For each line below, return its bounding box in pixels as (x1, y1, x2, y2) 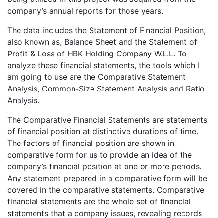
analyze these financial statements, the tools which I (7, 60, 200, 71)
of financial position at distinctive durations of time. (7, 127, 198, 137)
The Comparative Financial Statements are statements (7, 115, 207, 125)
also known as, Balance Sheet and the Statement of (7, 37, 197, 47)
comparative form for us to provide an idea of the (7, 150, 192, 160)
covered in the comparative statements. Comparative (7, 185, 204, 195)
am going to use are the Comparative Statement (7, 72, 186, 82)
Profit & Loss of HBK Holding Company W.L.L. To (7, 49, 187, 59)
